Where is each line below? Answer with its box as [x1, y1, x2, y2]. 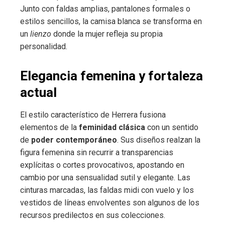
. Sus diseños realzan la [117, 135, 200, 145]
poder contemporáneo [31, 135, 117, 145]
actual [20, 84, 57, 100]
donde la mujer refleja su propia [51, 29, 163, 39]
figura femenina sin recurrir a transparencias [20, 147, 173, 157]
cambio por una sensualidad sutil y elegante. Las [20, 172, 190, 182]
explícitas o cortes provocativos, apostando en [20, 160, 184, 170]
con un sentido [145, 122, 198, 132]
